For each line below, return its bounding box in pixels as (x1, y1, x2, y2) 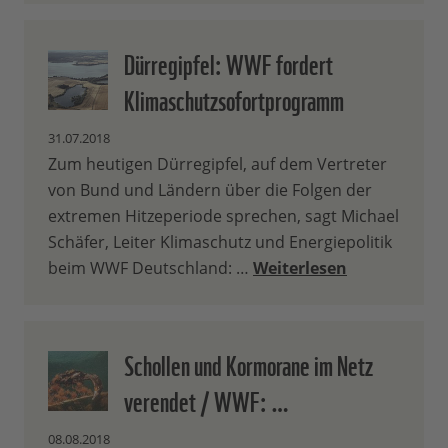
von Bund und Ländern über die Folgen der (48, 179, 372, 202)
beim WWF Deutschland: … (48, 257, 253, 280)
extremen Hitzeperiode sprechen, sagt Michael (48, 205, 399, 228)
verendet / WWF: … (124, 378, 289, 421)
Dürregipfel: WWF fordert (124, 41, 333, 84)
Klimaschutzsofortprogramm (124, 77, 344, 120)
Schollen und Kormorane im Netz (124, 342, 373, 385)
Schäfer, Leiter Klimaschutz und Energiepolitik (48, 231, 392, 254)
